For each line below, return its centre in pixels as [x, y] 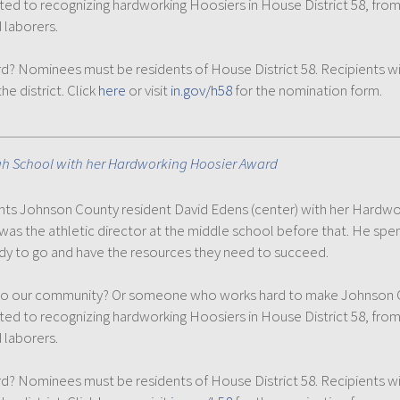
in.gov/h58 [201, 90]
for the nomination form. [307, 90]
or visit [148, 90]
